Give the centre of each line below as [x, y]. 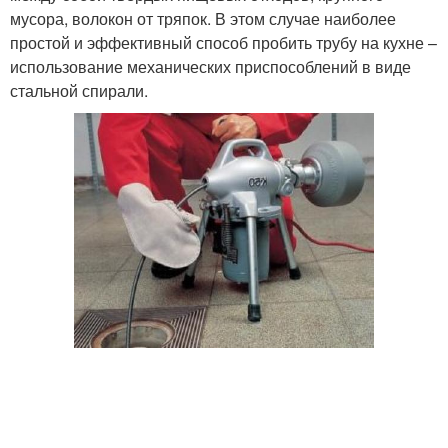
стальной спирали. [79, 90]
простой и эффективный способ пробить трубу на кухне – [223, 42]
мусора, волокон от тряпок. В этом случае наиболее [203, 18]
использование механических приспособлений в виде [210, 66]
